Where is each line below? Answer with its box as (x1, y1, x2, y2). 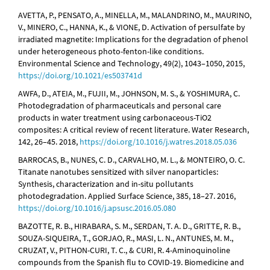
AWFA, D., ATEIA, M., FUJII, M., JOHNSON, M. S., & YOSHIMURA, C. (18, 88, 240, 99)
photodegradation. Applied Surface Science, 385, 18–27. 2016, (18, 190, 236, 202)
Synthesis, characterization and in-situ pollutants (18, 178, 193, 190)
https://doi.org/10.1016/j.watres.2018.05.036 (80, 136, 237, 148)
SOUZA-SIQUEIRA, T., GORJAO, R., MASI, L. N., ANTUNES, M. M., (18, 233, 233, 244)
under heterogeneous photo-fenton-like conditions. (18, 46, 204, 57)
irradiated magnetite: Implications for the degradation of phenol (18, 34, 248, 45)
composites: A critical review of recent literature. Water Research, (18, 124, 249, 136)
